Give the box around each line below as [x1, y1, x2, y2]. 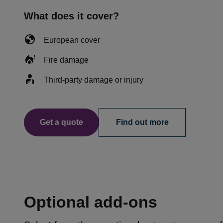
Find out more [115, 118, 169, 126]
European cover [44, 36, 100, 44]
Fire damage [44, 56, 89, 64]
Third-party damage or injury [44, 76, 143, 84]
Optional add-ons [24, 193, 157, 211]
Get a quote [40, 118, 83, 126]
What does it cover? [24, 10, 119, 21]
